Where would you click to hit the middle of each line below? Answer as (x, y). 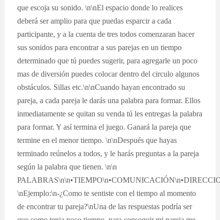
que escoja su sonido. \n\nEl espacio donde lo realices (100, 7)
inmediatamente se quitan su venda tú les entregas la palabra (110, 113)
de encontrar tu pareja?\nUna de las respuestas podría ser (105, 206)
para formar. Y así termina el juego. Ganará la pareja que (104, 127)
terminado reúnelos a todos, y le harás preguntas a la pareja (108, 153)
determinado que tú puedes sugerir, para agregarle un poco (108, 60)
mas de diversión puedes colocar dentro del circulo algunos (109, 74)
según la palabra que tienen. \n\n (67, 166)
